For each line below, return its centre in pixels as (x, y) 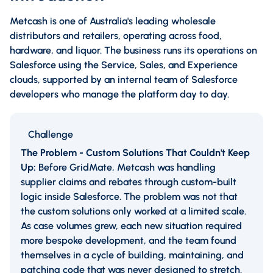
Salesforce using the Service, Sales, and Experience (124, 65)
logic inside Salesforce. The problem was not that (129, 196)
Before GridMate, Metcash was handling (127, 167)
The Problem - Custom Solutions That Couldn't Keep (135, 152)
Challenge (51, 134)
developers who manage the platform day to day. (119, 94)
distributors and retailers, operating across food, (116, 35)
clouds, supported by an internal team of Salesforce (124, 79)
